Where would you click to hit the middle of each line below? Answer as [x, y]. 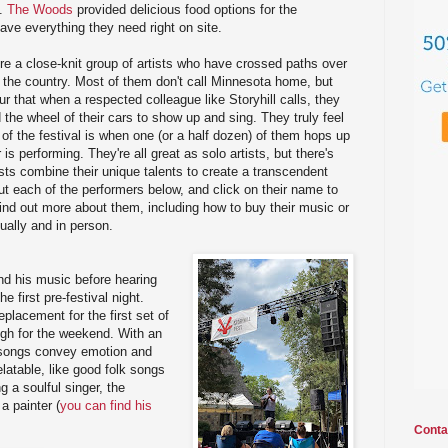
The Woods [40, 10]
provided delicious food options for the [185, 10]
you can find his [106, 406]
